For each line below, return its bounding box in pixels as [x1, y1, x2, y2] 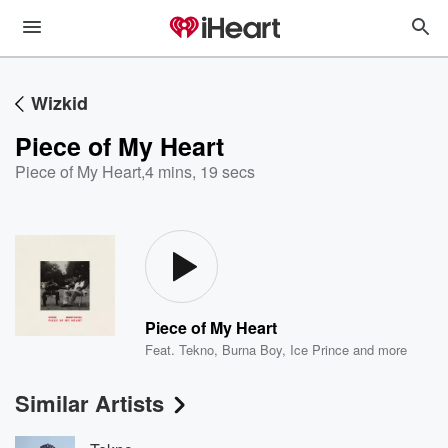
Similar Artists [15, 387, 164, 419]
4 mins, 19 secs [145, 160, 255, 183]
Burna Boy [222, 340, 283, 359]
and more [349, 340, 408, 359]
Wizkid [31, 90, 88, 116]
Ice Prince [290, 340, 350, 359]
